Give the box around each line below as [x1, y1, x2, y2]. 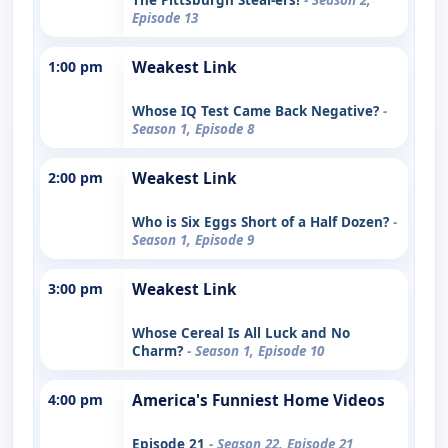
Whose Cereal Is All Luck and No [132, 323, 350, 342]
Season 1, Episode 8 [132, 119, 254, 138]
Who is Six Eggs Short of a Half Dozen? [132, 212, 393, 231]
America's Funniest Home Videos [132, 389, 385, 411]
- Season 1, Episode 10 [187, 341, 324, 360]
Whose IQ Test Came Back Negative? [132, 101, 383, 120]
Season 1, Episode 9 [132, 230, 254, 249]
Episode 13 [132, 8, 198, 27]
